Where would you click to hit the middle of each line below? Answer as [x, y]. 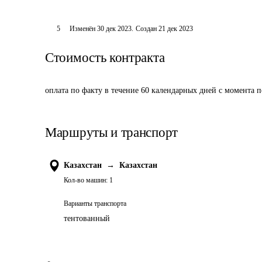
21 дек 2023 [175, 29]
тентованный [87, 218]
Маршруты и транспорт [111, 132]
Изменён [83, 29]
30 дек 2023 [114, 29]
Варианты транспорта [95, 204]
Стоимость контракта [105, 58]
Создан [146, 29]
